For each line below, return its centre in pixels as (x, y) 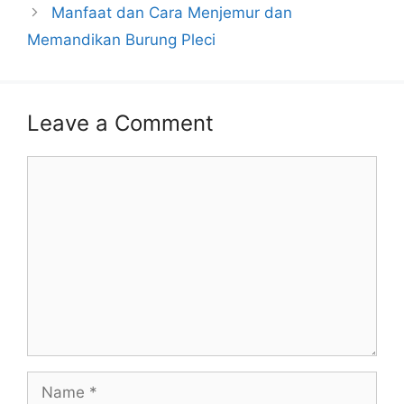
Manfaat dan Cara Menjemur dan (172, 13)
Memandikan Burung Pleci (121, 40)
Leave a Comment (120, 124)
